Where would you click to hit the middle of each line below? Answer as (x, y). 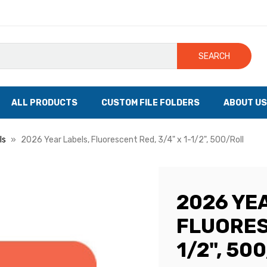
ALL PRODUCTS (44, 103)
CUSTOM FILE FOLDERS (150, 103)
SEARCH (215, 56)
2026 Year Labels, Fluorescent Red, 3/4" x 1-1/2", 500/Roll (132, 140)
